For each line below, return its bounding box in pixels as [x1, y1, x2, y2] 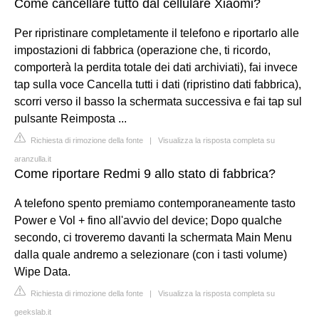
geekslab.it [14, 308, 51, 316]
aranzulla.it [14, 155, 51, 163]
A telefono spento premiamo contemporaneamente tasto [14, 197, 296, 209]
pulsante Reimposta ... [14, 113, 127, 125]
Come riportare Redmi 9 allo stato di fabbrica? [14, 167, 276, 181]
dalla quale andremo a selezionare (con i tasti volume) [14, 249, 287, 261]
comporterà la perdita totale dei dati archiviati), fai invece [14, 61, 298, 73]
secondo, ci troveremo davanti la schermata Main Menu [14, 231, 292, 244]
